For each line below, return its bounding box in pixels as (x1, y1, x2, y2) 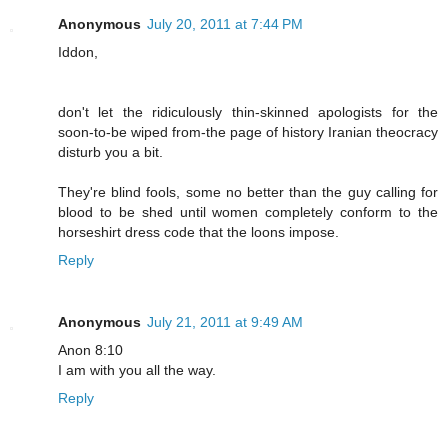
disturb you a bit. (58, 144, 163, 161)
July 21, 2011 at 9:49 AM (147, 314, 303, 331)
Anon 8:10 (58, 342, 123, 359)
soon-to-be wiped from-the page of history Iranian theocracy (58, 124, 438, 141)
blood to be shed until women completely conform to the (58, 204, 438, 221)
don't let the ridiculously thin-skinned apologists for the (58, 104, 438, 121)
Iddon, (58, 44, 98, 61)
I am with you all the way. (58, 362, 216, 379)
